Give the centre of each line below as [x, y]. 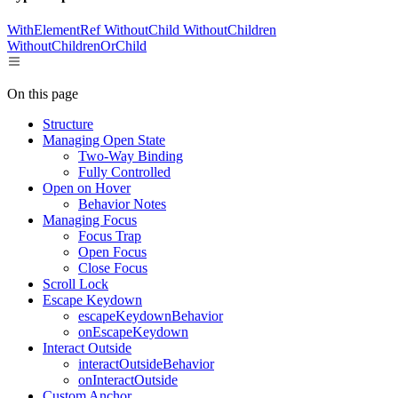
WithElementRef [56, 29]
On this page [43, 93]
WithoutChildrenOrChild [77, 45]
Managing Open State [104, 139]
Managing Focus [90, 219]
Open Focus [112, 251]
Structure [68, 123]
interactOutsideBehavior [146, 363]
